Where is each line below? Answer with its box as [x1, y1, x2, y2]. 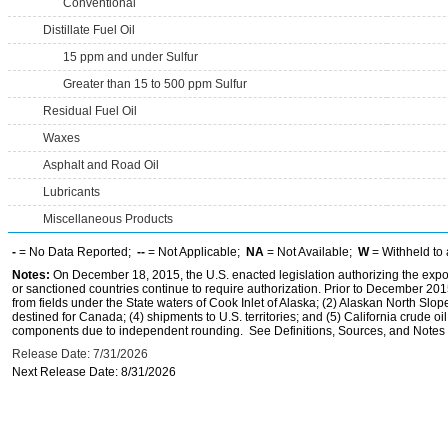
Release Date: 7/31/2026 [12, 347, 148, 361]
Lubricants [43, 185, 100, 199]
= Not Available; [264, 245, 358, 259]
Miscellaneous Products [43, 212, 173, 226]
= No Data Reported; [16, 245, 137, 259]
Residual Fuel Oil [43, 104, 137, 118]
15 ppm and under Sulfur [63, 50, 198, 64]
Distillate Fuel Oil [43, 23, 135, 37]
